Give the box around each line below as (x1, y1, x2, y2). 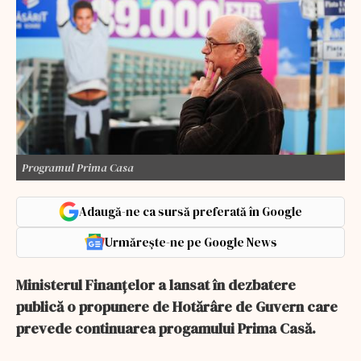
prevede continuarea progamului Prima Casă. (16, 317, 316, 338)
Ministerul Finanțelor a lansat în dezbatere (16, 274, 296, 295)
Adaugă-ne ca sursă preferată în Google (79, 202, 302, 220)
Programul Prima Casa (22, 159, 134, 176)
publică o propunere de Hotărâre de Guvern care (16, 296, 338, 317)
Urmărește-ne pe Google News (104, 233, 277, 251)
